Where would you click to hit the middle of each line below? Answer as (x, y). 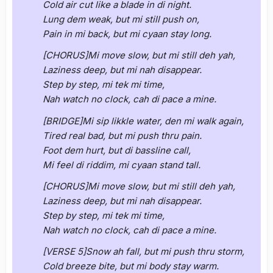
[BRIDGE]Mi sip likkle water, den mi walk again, (143, 121)
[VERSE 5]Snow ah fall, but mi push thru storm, (144, 252)
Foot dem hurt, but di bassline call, (117, 150)
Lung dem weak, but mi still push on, (121, 19)
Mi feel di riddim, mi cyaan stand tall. (122, 165)
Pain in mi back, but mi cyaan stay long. (127, 34)
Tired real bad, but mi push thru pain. (122, 135)
